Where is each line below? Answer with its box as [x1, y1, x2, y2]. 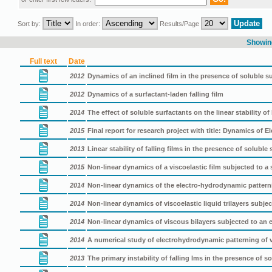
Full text [30, 56, 57, 65]
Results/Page [158, 20, 202, 28]
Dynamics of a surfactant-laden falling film [87, 90, 223, 98]
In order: [73, 20, 103, 28]
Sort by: [18, 20, 43, 28]
